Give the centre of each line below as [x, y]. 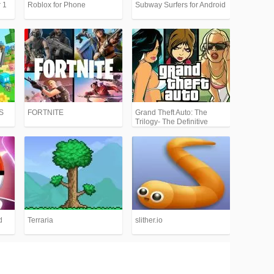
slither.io [149, 220]
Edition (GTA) [157, 131]
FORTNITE [46, 113]
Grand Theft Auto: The [171, 113]
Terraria [40, 220]
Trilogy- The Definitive [172, 122]
